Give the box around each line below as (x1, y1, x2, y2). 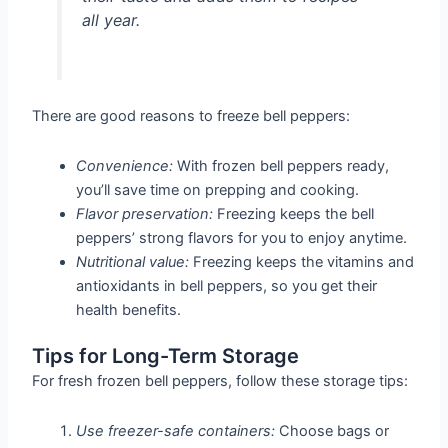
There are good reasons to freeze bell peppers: (32, 107, 351, 125)
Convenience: (76, 156, 174, 175)
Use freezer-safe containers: (76, 421, 276, 440)
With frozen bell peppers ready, (173, 156, 390, 175)
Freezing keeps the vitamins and (189, 252, 415, 271)
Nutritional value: (76, 252, 190, 271)
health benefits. (76, 300, 182, 319)
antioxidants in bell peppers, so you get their (76, 276, 378, 295)
